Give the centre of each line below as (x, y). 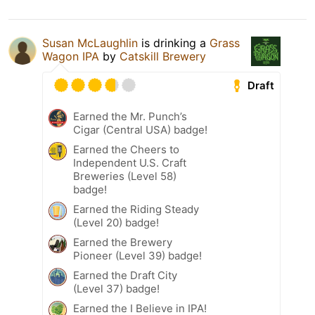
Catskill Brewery (163, 57)
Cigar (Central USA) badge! (140, 130)
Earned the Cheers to (126, 150)
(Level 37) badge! (116, 289)
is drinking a (174, 43)
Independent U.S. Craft (130, 163)
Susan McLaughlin (90, 43)
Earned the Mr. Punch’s (130, 117)
